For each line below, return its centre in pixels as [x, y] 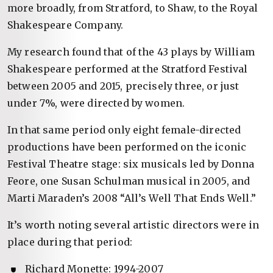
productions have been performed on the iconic [127, 147]
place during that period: [70, 242]
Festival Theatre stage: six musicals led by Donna [131, 164]
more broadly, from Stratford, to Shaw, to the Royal [133, 8]
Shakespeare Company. [66, 25]
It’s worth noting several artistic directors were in [133, 225]
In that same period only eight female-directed [124, 130]
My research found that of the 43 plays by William [131, 52]
